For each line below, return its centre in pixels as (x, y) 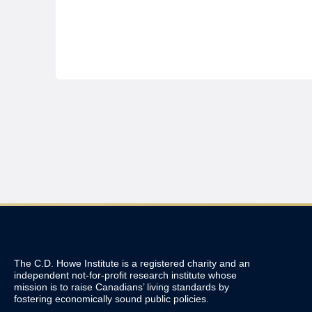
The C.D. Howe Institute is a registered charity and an (132, 263)
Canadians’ (121, 287)
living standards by (188, 287)
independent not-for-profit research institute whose (125, 275)
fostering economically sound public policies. (111, 299)
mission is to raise (55, 287)
